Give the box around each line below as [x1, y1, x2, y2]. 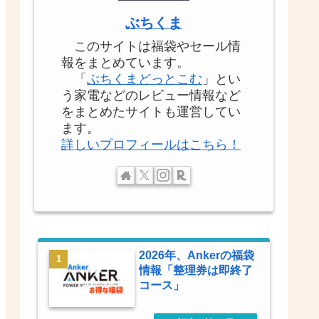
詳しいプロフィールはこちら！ [61, 137, 241, 152]
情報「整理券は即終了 [139, 263, 253, 277]
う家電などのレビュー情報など [61, 88, 241, 103]
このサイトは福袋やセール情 [61, 38, 241, 53]
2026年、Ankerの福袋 [139, 249, 255, 262]
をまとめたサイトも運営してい [61, 104, 241, 119]
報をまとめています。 [61, 55, 189, 70]
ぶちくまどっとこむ [87, 71, 202, 86]
